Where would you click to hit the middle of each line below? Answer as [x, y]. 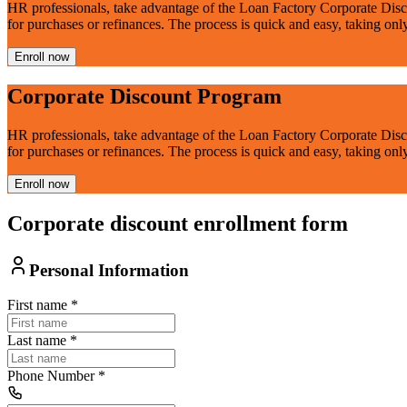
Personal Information [109, 270]
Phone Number [51, 376]
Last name [37, 341]
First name [37, 305]
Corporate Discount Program [144, 96]
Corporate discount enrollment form [178, 223]
